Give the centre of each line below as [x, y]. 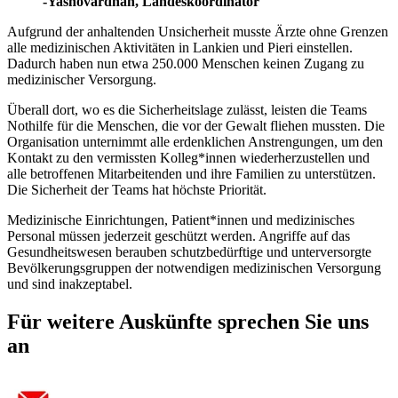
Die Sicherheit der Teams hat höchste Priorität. [137, 189]
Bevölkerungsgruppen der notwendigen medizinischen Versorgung [194, 267]
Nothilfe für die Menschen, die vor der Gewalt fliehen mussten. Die [196, 125]
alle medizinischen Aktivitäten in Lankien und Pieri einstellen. [180, 47]
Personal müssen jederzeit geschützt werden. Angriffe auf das [179, 235]
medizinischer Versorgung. [82, 79]
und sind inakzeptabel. [72, 283]
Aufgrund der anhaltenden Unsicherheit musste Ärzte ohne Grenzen [198, 31]
